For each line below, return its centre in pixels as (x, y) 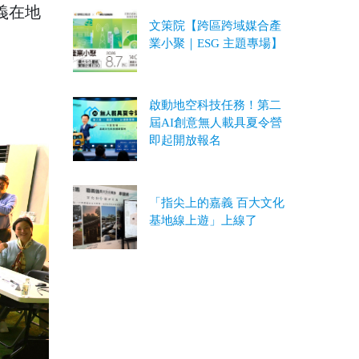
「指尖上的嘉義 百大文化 (217, 202)
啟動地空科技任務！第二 (215, 105)
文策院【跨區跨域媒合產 (215, 25)
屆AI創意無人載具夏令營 (216, 123)
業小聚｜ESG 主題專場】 (216, 43)
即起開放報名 (185, 140)
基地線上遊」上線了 (203, 220)
